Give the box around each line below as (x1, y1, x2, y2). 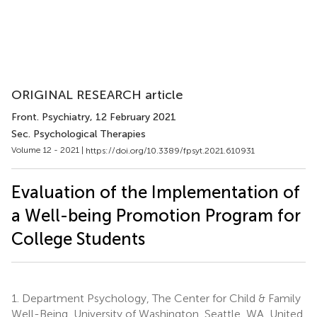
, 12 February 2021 (90, 111, 176, 123)
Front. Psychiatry (11, 111, 90, 123)
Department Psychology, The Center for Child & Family (19, 291, 301, 305)
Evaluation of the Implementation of (11, 181, 300, 202)
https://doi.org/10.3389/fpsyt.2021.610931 (86, 145, 255, 156)
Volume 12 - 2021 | (11, 145, 86, 155)
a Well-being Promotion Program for (11, 204, 301, 226)
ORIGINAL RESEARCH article (11, 87, 183, 103)
